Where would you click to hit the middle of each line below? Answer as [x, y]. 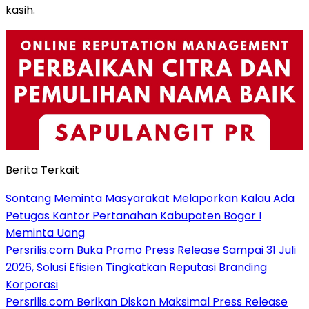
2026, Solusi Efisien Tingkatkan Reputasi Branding [136, 267]
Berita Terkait [42, 170]
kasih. [20, 10]
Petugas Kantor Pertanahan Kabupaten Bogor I [133, 215]
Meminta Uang [45, 232]
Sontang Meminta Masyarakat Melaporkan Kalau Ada [150, 198]
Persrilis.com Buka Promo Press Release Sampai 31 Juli [151, 250]
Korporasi [32, 284]
